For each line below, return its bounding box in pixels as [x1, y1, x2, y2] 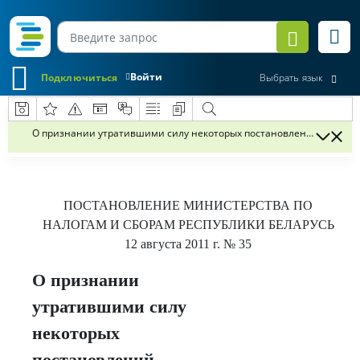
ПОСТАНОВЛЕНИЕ [63, 198, 183, 212]
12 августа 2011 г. [125, 237, 220, 251]
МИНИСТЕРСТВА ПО [183, 198, 313, 212]
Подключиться [41, 70, 118, 84]
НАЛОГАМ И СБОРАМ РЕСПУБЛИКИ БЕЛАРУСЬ [42, 218, 334, 231]
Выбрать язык [259, 71, 323, 85]
